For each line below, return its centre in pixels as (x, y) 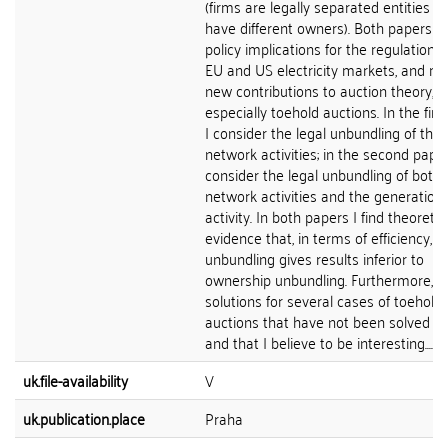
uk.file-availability (75, 380)
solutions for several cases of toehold (323, 300)
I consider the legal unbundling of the (323, 132)
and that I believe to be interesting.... (319, 342)
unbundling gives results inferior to (314, 258)
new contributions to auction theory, (319, 90)
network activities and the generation (324, 195)
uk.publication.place (84, 418)
